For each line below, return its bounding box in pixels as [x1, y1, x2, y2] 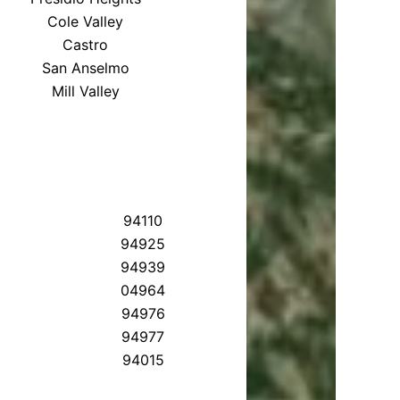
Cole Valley [47, 12, 124, 30]
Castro [62, 35, 109, 54]
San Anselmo [41, 58, 129, 77]
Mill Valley [51, 81, 120, 100]
